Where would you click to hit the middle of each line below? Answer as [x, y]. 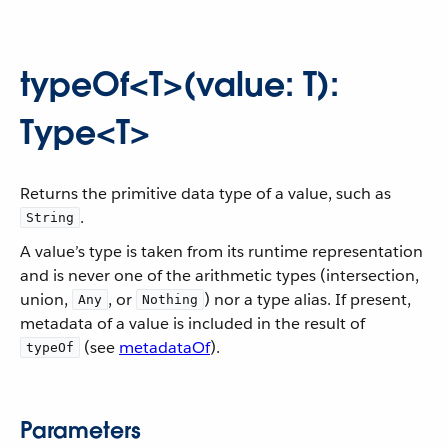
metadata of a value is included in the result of [192, 323]
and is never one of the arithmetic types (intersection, [219, 275]
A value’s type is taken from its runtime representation [221, 251]
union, [46, 299]
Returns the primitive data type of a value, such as [205, 193]
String [50, 217]
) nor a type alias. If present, [307, 299]
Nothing [170, 299]
